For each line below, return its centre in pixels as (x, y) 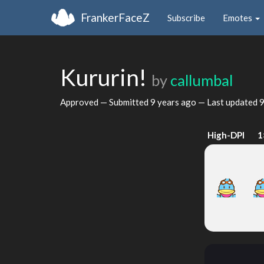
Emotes (238, 17)
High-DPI (226, 135)
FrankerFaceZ (115, 17)
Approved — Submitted (105, 102)
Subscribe (186, 17)
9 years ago (173, 102)
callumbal (202, 80)
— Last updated (228, 102)
